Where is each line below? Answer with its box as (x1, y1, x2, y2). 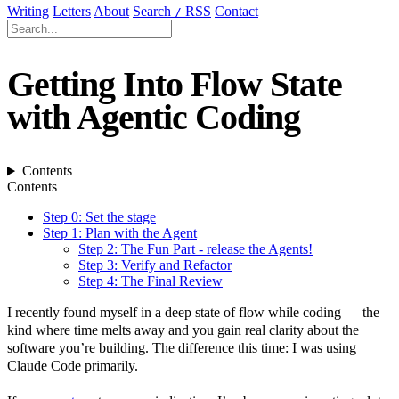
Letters (53, 4, 91, 19)
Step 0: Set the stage (43, 209, 156, 225)
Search (133, 4, 175, 19)
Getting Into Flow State (7, 64, 342, 105)
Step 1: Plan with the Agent (43, 225, 197, 241)
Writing (7, 4, 49, 19)
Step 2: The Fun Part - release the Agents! (78, 241, 313, 257)
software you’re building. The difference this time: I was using (7, 340, 356, 356)
